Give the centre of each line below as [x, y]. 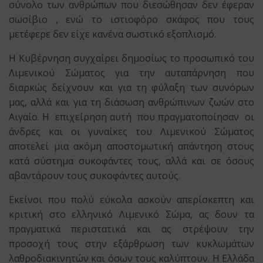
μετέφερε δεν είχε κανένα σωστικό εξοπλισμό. [113, 34]
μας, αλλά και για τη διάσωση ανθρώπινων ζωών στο [131, 102]
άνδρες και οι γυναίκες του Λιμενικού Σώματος [131, 132]
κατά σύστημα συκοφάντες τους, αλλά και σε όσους [131, 161]
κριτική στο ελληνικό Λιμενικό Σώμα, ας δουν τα [131, 215]
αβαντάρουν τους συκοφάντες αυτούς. [95, 176]
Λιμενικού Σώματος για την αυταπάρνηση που [131, 73]
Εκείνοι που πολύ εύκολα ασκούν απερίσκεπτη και [131, 200]
